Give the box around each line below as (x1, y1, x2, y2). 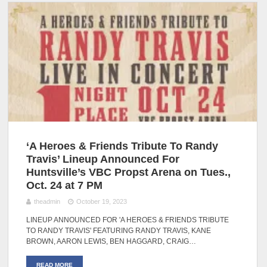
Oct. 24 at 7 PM (26, 179, 103, 192)
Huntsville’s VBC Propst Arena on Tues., (26, 166, 231, 179)
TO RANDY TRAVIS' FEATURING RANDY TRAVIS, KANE (26, 226, 212, 235)
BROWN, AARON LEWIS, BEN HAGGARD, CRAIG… (26, 237, 197, 246)
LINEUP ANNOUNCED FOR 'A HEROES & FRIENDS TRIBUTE (26, 215, 229, 224)
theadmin (34, 197, 61, 205)
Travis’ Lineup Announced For (26, 153, 180, 166)
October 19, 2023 (76, 197, 127, 205)
